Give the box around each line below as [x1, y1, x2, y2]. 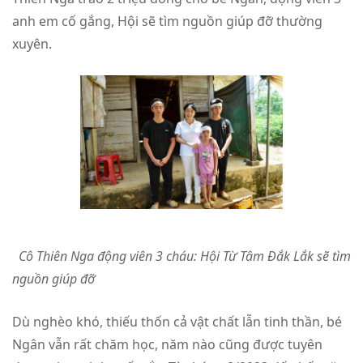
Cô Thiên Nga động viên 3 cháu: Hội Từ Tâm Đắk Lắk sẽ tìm [19, 246, 351, 265]
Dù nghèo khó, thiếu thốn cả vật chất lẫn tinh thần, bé [12, 312, 342, 331]
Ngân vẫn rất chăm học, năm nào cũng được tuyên [12, 335, 322, 353]
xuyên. [12, 34, 68, 53]
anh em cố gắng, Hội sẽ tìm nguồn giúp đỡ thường [12, 11, 322, 30]
